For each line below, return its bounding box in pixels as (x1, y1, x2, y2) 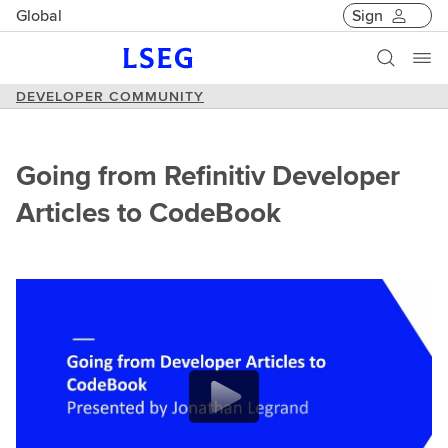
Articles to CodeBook (16, 192, 281, 233)
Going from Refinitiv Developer (16, 155, 400, 196)
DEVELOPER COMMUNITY (16, 86, 204, 106)
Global (16, 3, 62, 27)
